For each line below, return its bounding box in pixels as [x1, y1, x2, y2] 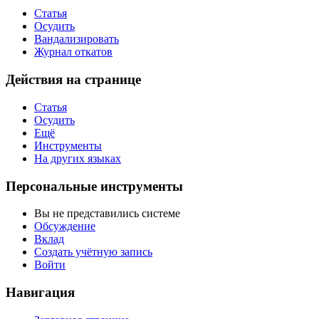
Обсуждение [34, 220, 95, 233]
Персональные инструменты [6, 178, 183, 194]
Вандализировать [34, 33, 119, 46]
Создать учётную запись [34, 246, 152, 258]
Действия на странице [6, 72, 141, 88]
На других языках [34, 152, 121, 164]
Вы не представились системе [34, 207, 180, 220]
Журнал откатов [34, 46, 113, 58]
